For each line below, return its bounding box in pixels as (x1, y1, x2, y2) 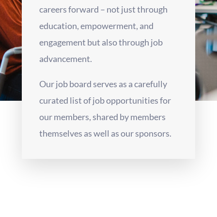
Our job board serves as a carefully (39, 78, 167, 89)
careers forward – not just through (39, 3, 168, 15)
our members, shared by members (39, 111, 166, 122)
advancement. (39, 53, 92, 64)
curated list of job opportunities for (39, 94, 171, 106)
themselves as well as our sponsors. (39, 127, 171, 139)
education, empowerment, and (39, 20, 154, 31)
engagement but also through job (39, 36, 163, 47)
